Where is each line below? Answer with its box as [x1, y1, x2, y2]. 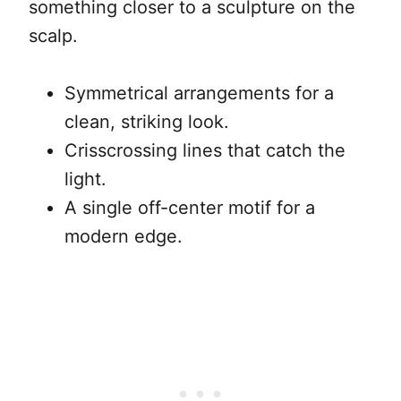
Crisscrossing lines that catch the [64, 139, 346, 161]
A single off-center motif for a [64, 196, 315, 218]
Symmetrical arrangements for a [64, 81, 334, 104]
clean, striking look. [64, 110, 229, 132]
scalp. [29, 24, 78, 47]
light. [64, 167, 107, 190]
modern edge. [64, 225, 183, 247]
